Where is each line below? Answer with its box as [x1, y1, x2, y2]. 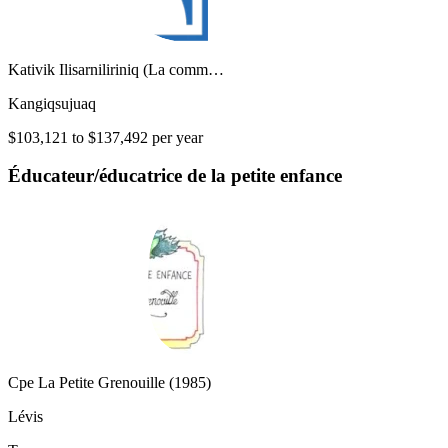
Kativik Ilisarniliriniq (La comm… [8, 60, 224, 78]
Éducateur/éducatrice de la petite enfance [8, 165, 342, 187]
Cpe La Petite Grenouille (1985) [8, 374, 211, 392]
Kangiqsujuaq [8, 94, 96, 112]
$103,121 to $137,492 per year [8, 128, 203, 146]
